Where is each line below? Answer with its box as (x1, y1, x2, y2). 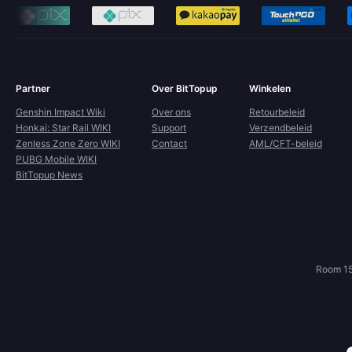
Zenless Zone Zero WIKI (16, 137, 120, 149)
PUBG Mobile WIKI (16, 153, 97, 165)
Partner (16, 82, 50, 94)
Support (152, 122, 186, 134)
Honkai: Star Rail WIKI (16, 122, 111, 134)
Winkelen (249, 82, 291, 94)
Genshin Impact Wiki (16, 106, 105, 118)
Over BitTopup (152, 82, 218, 94)
